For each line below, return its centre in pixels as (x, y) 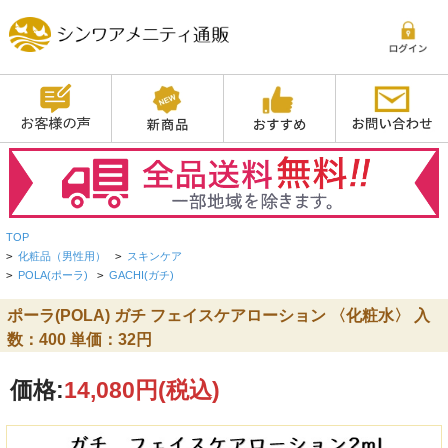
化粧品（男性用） (62, 256)
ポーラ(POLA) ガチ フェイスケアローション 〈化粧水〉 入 (218, 315)
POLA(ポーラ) (53, 275)
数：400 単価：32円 (79, 339)
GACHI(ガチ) (142, 275)
